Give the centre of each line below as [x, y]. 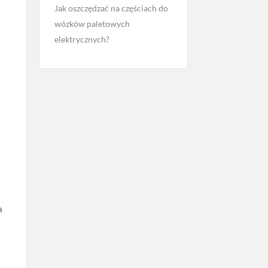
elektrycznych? [82, 39]
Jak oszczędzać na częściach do [111, 8]
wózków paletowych [92, 24]
